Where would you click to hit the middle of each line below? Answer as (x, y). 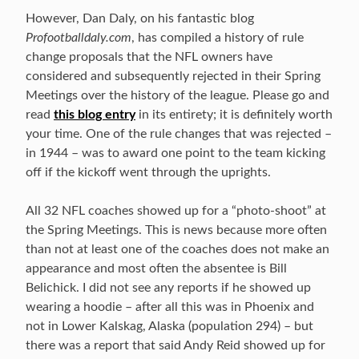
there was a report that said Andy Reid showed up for (175, 345)
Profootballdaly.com (79, 38)
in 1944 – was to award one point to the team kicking (175, 153)
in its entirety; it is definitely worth (234, 115)
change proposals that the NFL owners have (149, 57)
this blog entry (95, 115)
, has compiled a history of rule (218, 38)
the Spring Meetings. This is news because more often (176, 230)
